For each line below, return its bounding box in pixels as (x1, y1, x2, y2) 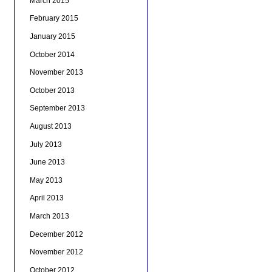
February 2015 (29, 14, 78, 23)
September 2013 (29, 104, 85, 113)
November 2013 (29, 68, 83, 77)
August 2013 (29, 122, 72, 131)
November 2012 (29, 248, 83, 257)
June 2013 (29, 158, 65, 167)
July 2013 (29, 140, 62, 149)
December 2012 (29, 229, 83, 239)
